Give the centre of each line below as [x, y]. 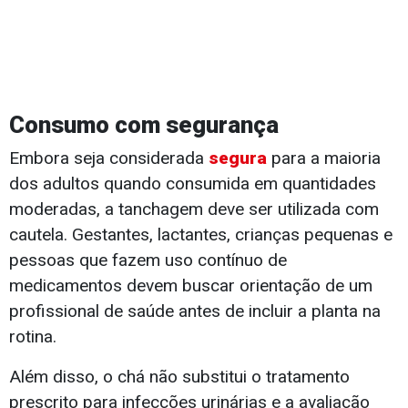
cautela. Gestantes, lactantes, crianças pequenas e [201, 235]
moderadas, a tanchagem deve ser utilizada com [194, 209]
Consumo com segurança [144, 125]
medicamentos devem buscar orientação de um [191, 286]
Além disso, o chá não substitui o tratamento [179, 377]
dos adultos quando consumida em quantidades [193, 184]
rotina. [33, 337]
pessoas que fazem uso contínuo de [148, 260]
